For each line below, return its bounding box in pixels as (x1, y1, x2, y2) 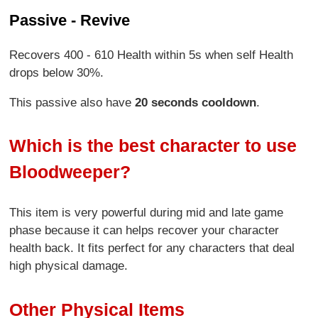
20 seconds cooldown (135, 95, 257, 109)
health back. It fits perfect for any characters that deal (9, 241, 295, 256)
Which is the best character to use (9, 136, 297, 156)
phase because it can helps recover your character (9, 224, 280, 238)
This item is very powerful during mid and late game (9, 206, 284, 220)
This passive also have (9, 95, 136, 109)
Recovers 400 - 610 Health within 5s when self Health (9, 48, 294, 62)
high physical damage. (9, 259, 128, 273)
